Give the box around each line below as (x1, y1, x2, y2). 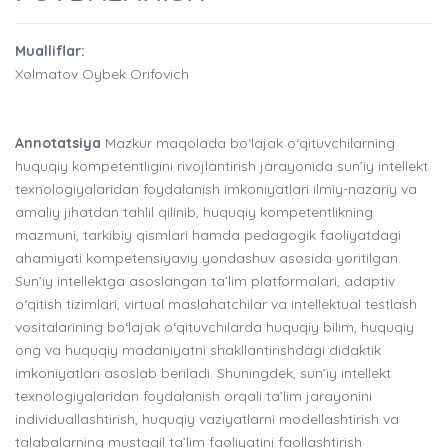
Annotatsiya (15, 134, 101, 153)
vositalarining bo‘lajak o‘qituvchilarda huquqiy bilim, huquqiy (15, 318, 414, 337)
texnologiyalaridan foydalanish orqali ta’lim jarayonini (15, 387, 372, 406)
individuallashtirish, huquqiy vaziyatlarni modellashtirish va (15, 410, 399, 429)
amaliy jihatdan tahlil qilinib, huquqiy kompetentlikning (15, 203, 373, 222)
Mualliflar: (15, 42, 85, 61)
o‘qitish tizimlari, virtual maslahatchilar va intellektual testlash (15, 295, 417, 314)
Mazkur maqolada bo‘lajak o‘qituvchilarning (101, 134, 395, 153)
